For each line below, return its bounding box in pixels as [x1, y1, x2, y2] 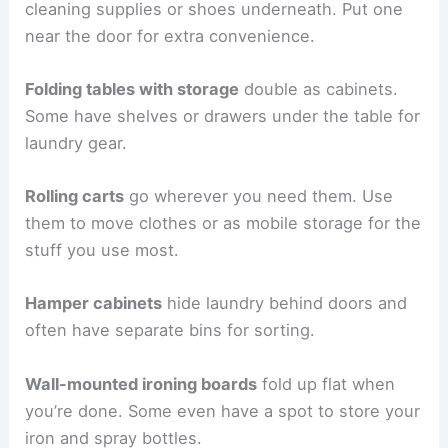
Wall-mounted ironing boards [25, 373, 258, 394]
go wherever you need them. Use [124, 186, 394, 207]
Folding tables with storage [25, 78, 240, 99]
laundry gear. [25, 132, 128, 153]
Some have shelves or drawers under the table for [25, 105, 421, 126]
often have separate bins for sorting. [25, 320, 316, 341]
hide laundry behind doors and [162, 293, 408, 314]
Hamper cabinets [25, 293, 163, 314]
